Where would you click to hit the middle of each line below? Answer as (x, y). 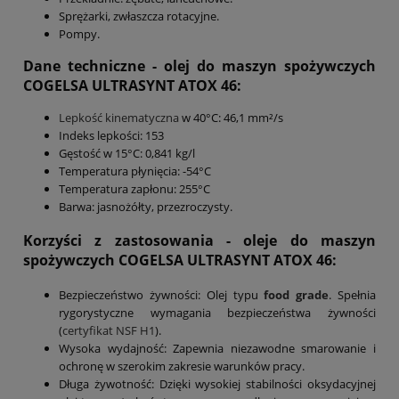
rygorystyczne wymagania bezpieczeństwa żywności (217, 312)
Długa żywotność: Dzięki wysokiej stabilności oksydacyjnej (217, 383)
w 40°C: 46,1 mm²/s (231, 118)
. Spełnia (353, 294)
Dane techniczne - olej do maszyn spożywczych (199, 65)
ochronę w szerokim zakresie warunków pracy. (182, 366)
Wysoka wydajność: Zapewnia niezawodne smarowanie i (217, 348)
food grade (297, 294)
